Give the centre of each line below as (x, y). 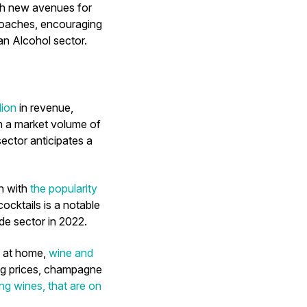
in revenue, (45, 108)
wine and (71, 253)
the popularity (64, 188)
